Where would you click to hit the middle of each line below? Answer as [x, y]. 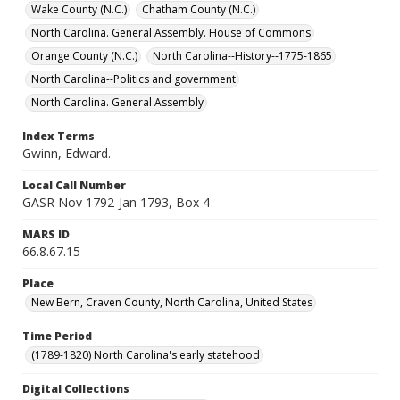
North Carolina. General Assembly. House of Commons [171, 33]
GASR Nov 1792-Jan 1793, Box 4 [116, 202]
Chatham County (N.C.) [199, 9]
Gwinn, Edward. [67, 153]
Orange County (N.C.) [84, 56]
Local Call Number [74, 185]
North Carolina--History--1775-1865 [242, 56]
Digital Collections [76, 389]
